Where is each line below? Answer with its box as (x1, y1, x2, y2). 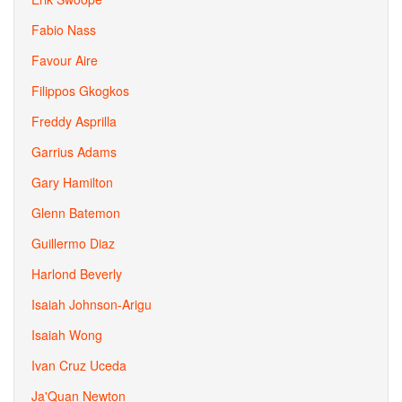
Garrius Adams (31, 143, 117, 161)
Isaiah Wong (31, 326, 102, 344)
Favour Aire (31, 51, 98, 69)
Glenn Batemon (31, 204, 120, 222)
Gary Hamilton (31, 173, 113, 191)
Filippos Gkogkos (31, 82, 129, 100)
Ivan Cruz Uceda (31, 356, 127, 374)
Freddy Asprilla (31, 112, 117, 130)
